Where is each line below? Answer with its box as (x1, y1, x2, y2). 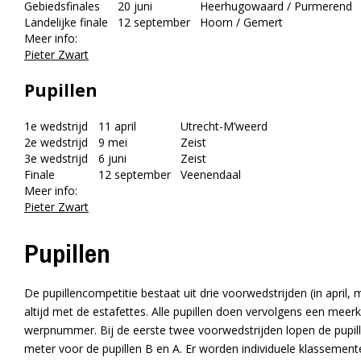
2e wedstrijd (24, 135, 88, 151)
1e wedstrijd (24, 118, 88, 135)
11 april (89, 118, 136, 135)
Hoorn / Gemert (190, 15, 283, 31)
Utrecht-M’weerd (171, 118, 268, 135)
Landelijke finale (24, 15, 108, 31)
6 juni (89, 151, 127, 167)
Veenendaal (171, 167, 241, 183)
